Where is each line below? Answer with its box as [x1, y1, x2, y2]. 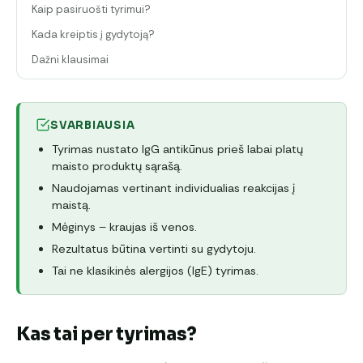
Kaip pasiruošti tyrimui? [32, 2, 151, 16]
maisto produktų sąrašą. [52, 158, 182, 173]
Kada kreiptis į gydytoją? [32, 27, 155, 41]
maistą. [52, 197, 91, 212]
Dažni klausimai [32, 52, 109, 66]
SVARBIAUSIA [50, 117, 135, 132]
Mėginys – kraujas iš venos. [52, 219, 197, 234]
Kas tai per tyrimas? [16, 322, 197, 345]
